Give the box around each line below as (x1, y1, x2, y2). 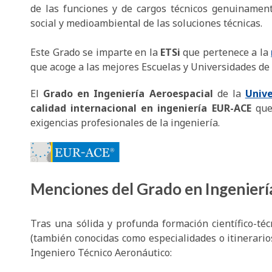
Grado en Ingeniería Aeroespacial (43, 87, 217, 101)
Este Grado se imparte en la (30, 46, 161, 59)
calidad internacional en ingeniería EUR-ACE (30, 101, 256, 115)
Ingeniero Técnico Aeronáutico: (30, 246, 172, 260)
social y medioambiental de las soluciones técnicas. (30, 16, 263, 30)
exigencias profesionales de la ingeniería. (30, 116, 220, 130)
